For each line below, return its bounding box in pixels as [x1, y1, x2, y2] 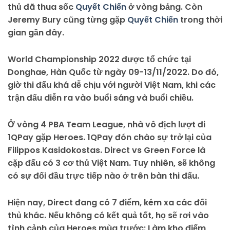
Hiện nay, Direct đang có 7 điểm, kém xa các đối [8, 196, 207, 208]
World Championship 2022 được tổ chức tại [8, 53, 191, 65]
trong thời [178, 13, 222, 26]
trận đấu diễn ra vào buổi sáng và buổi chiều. [8, 91, 196, 104]
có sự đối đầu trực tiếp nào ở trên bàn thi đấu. [8, 169, 199, 182]
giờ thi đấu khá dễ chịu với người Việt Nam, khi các [8, 79, 216, 91]
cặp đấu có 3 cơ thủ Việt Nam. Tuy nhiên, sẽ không [8, 157, 215, 169]
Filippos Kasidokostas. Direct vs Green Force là [8, 144, 205, 156]
